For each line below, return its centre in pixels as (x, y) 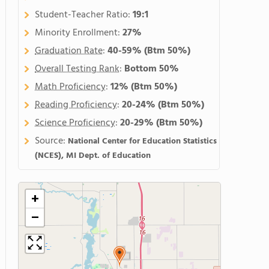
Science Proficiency (75, 123)
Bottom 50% (152, 69)
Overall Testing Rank (77, 69)
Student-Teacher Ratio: (84, 15)
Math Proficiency (70, 87)
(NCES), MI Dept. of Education (93, 156)
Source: (51, 141)
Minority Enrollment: (79, 33)
